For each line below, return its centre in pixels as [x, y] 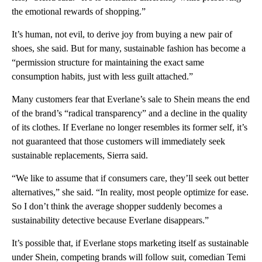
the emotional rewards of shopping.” [79, 11]
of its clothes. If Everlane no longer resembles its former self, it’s [130, 127]
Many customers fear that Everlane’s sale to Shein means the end [131, 99]
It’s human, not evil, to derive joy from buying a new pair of [122, 34]
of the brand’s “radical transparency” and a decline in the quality [130, 113]
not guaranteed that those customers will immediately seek [118, 141]
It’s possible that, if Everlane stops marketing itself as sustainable [130, 243]
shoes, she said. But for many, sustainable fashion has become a [129, 48]
